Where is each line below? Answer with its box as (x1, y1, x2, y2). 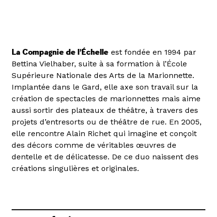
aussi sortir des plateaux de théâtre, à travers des (12, 106, 198, 115)
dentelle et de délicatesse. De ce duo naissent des (12, 152, 199, 162)
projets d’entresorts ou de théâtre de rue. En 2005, (12, 117, 201, 127)
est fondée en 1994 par (108, 47, 196, 57)
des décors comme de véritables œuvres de (12, 140, 176, 150)
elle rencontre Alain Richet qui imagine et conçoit (12, 129, 197, 139)
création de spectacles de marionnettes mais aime (12, 94, 201, 104)
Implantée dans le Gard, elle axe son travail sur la (12, 82, 198, 92)
